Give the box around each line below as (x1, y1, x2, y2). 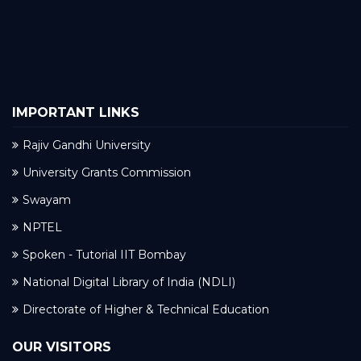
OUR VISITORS (12, 339, 111, 355)
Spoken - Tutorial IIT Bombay (23, 247, 186, 263)
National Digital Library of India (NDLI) (23, 275, 235, 290)
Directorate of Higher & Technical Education (23, 302, 269, 317)
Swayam (23, 193, 71, 208)
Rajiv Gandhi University (23, 138, 151, 153)
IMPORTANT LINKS (12, 105, 139, 121)
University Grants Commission (23, 165, 191, 180)
